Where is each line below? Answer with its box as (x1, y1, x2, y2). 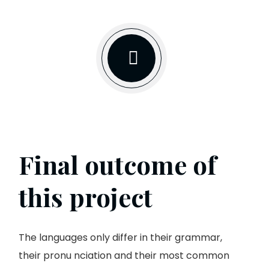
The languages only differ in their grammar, (19, 231, 222, 245)
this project (19, 180, 153, 214)
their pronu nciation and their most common (19, 249, 229, 263)
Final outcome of (19, 148, 216, 182)
